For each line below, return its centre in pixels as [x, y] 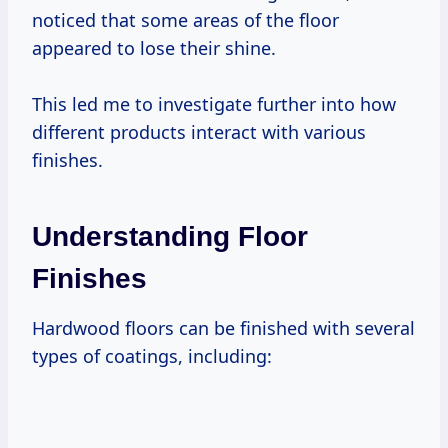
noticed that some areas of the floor [185, 19]
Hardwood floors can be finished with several [223, 327]
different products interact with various [199, 131]
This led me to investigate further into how [214, 103]
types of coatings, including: [152, 355]
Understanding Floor [170, 236]
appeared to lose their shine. [154, 47]
